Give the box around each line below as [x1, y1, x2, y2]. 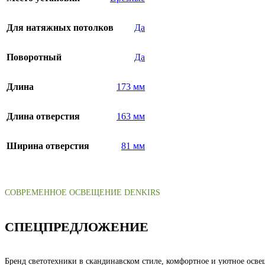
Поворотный [7, 52, 62, 63]
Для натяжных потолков [7, 22, 114, 33]
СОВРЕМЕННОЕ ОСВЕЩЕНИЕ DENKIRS [5, 188, 160, 198]
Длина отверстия [7, 111, 80, 122]
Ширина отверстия [7, 141, 89, 151]
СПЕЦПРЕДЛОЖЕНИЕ [5, 219, 148, 234]
